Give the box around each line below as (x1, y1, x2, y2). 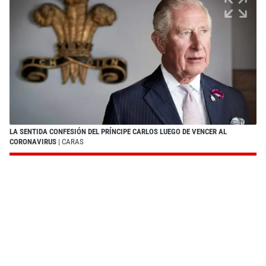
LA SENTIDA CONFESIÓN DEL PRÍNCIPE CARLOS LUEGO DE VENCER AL (9, 126, 227, 136)
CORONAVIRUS (9, 137, 58, 146)
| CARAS (58, 137, 84, 146)
